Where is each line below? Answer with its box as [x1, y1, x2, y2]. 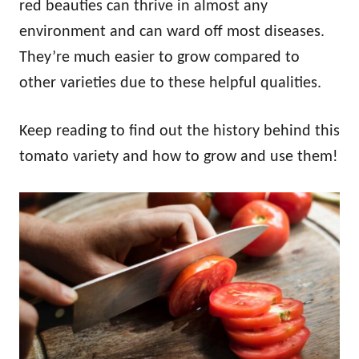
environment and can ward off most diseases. [19, 23, 325, 40]
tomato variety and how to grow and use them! [19, 148, 338, 165]
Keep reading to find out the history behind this [19, 123, 340, 139]
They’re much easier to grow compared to [19, 49, 300, 66]
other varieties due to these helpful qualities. [19, 75, 321, 91]
